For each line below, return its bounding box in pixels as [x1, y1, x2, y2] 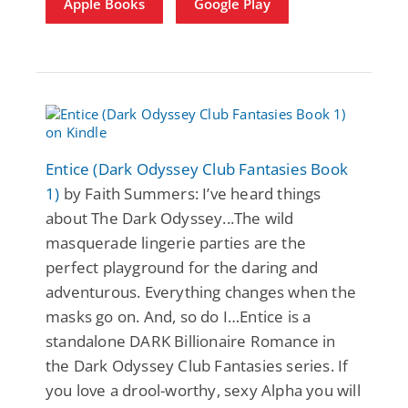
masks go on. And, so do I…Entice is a [46, 305, 311, 327]
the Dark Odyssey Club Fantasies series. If [46, 354, 349, 376]
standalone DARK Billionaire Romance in [46, 330, 336, 352]
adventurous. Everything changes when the [46, 280, 357, 302]
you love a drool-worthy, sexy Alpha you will [46, 379, 361, 401]
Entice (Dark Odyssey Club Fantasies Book [46, 158, 349, 179]
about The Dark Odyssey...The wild [46, 207, 294, 229]
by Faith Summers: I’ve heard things [59, 182, 321, 204]
